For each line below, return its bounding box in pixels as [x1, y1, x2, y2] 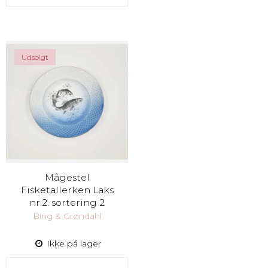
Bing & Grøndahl [32, 211, 102, 222]
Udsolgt [22, 53, 48, 62]
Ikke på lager [44, 238, 101, 249]
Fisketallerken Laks [20, 184, 114, 196]
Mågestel [44, 172, 90, 184]
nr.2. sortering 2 [29, 197, 105, 209]
